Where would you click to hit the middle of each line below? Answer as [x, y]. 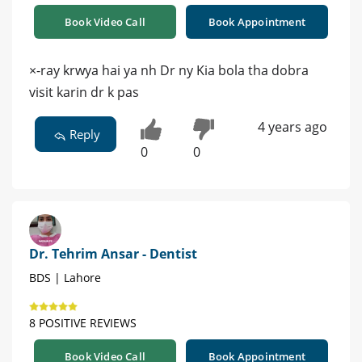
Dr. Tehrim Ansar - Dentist [113, 254]
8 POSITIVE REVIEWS [83, 323]
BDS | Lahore [65, 278]
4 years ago [292, 127]
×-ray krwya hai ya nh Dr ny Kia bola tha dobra [169, 71]
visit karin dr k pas [84, 93]
